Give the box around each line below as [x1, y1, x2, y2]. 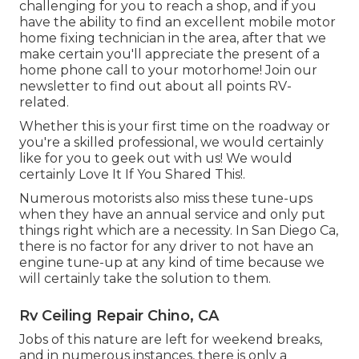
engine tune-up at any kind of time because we [19, 254, 325, 270]
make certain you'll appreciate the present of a [19, 46, 320, 62]
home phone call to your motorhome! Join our [19, 62, 317, 78]
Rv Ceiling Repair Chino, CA [19, 306, 219, 325]
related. [19, 94, 69, 110]
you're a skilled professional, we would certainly [19, 134, 324, 150]
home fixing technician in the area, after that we [19, 30, 326, 46]
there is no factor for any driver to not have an [19, 238, 313, 254]
